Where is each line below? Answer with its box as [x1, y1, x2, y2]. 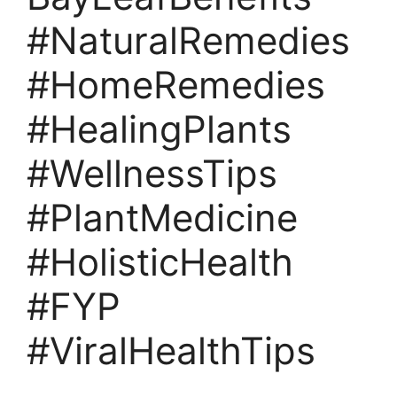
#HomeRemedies [27, 61, 325, 107]
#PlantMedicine [27, 194, 298, 240]
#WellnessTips [27, 150, 277, 196]
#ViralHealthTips [27, 327, 315, 373]
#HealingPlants [27, 105, 292, 152]
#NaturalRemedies [27, 17, 350, 63]
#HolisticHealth [27, 238, 293, 284]
